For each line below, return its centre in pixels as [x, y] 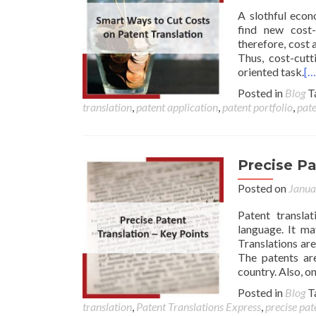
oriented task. [271, 72]
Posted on [263, 188]
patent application [177, 107]
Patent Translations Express [199, 306]
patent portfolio [257, 107]
